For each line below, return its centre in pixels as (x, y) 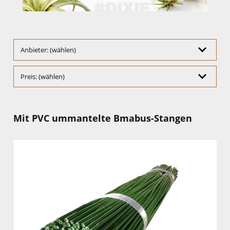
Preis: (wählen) (43, 77)
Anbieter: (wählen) (48, 50)
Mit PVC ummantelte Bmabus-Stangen (103, 118)
